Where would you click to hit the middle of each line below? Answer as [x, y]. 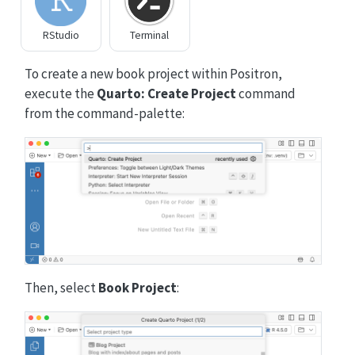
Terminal [149, 35]
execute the [60, 93]
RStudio [61, 35]
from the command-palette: [104, 113]
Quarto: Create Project [166, 93]
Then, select [61, 287]
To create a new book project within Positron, [153, 73]
